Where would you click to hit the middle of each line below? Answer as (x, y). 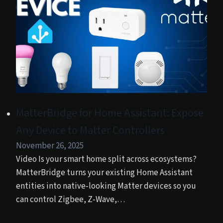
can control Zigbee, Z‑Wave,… (70, 199)
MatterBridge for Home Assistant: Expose (110, 113)
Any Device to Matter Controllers (90, 130)
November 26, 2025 (50, 146)
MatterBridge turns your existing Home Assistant (104, 172)
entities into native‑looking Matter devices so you (106, 186)
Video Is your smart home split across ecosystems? (106, 159)
